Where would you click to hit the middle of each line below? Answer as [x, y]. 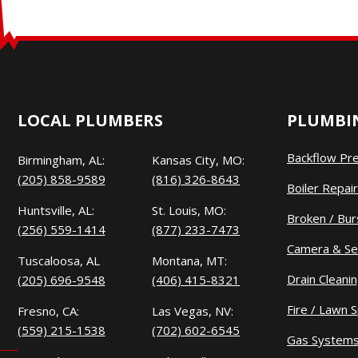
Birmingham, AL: [61, 160]
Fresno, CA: [48, 311]
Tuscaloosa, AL [58, 261]
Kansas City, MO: [199, 160]
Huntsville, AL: [56, 211]
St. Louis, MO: [189, 211]
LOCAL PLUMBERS [90, 121]
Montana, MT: [190, 261]
